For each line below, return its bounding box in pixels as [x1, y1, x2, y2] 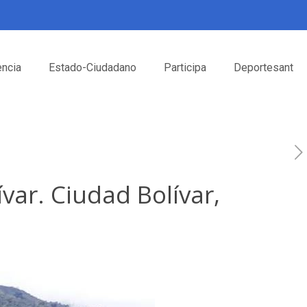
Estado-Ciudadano [49, 61, 136, 74]
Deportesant [234, 61, 293, 74]
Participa [164, 61, 206, 74]
